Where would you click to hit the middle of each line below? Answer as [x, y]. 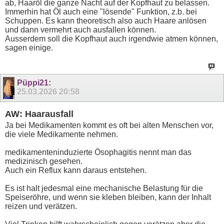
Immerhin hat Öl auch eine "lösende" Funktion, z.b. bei [101, 12]
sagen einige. [29, 48]
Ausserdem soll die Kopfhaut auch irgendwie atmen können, [111, 39]
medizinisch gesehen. [44, 161]
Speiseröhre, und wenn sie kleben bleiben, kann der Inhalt [108, 197]
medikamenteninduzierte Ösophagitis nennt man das [98, 152]
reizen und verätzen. [41, 206]
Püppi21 [32, 83]
